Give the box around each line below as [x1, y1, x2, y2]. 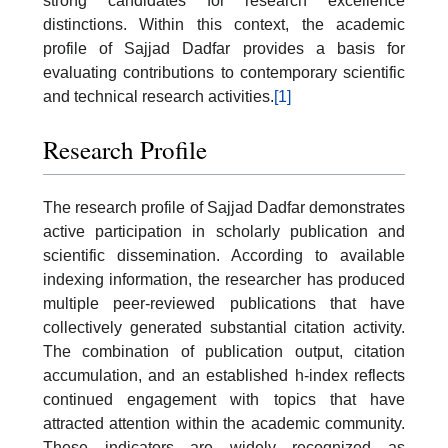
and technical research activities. [43, 87, 274, 105]
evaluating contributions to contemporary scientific [43, 63, 405, 81]
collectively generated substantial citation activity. [43, 319, 405, 337]
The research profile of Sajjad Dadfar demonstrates [43, 199, 405, 217]
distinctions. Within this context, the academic [43, 15, 405, 33]
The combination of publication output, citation [43, 343, 405, 361]
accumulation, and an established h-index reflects [43, 367, 405, 385]
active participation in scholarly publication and [43, 223, 405, 241]
